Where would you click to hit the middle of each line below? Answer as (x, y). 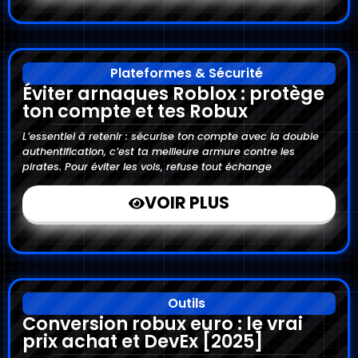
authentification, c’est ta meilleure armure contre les (159, 151)
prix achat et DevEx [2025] (143, 341)
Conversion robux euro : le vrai (163, 323)
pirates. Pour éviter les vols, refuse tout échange (147, 166)
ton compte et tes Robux (135, 111)
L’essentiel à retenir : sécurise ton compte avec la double (171, 136)
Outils (187, 303)
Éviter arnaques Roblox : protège (173, 93)
